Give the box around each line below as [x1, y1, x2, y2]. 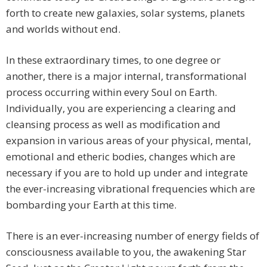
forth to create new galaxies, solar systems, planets [6, 6, 245, 20]
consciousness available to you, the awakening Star [6, 245, 246, 259]
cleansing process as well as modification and [6, 117, 221, 132]
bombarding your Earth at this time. [6, 198, 176, 212]
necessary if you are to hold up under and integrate [6, 166, 248, 180]
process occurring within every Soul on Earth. [6, 85, 217, 100]
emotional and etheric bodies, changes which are [6, 150, 235, 164]
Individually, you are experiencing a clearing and [6, 101, 236, 116]
